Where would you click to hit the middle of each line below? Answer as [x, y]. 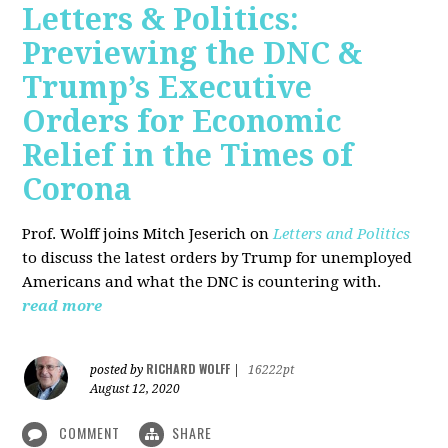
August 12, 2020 [135, 388]
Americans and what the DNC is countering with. [204, 281]
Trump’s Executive [167, 87]
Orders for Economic [182, 121]
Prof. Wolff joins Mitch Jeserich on [148, 233]
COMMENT [90, 432]
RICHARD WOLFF [188, 368]
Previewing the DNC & [192, 53]
